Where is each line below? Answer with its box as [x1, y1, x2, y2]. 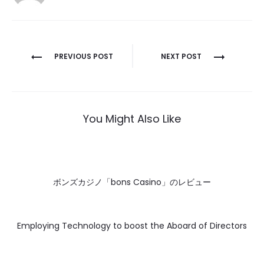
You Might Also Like [83, 111, 181, 126]
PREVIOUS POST [54, 51, 113, 61]
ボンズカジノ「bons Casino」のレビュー [53, 176, 211, 188]
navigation [11, 63, 106, 88]
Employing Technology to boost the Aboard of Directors [17, 220, 247, 232]
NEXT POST [160, 51, 202, 61]
